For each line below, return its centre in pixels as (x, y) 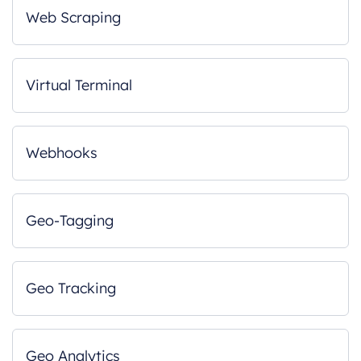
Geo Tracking (71, 288)
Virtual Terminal (79, 85)
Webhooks (62, 153)
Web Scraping (73, 17)
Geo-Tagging (70, 220)
